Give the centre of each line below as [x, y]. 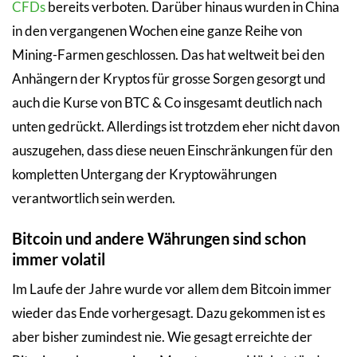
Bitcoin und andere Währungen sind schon [159, 238]
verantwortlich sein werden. [94, 198]
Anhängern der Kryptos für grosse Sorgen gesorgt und [169, 78]
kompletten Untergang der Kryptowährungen [144, 174]
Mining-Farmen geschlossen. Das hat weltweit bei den [168, 54]
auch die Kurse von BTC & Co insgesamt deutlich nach [167, 102]
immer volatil [59, 259]
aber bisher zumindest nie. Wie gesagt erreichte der [162, 336]
